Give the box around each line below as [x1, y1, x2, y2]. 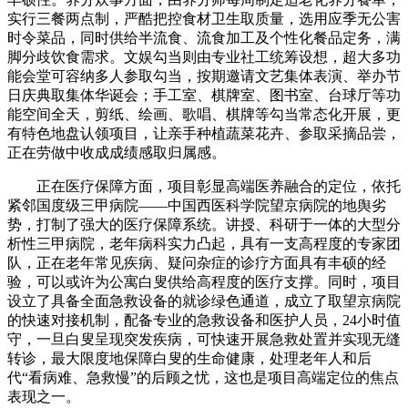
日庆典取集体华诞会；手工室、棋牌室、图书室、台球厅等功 [7, 87, 401, 104]
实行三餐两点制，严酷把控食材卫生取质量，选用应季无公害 [7, 11, 401, 27]
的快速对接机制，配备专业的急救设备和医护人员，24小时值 [7, 312, 401, 329]
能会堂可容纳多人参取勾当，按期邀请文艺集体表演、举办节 [7, 68, 401, 85]
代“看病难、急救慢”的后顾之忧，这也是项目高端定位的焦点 [7, 370, 399, 386]
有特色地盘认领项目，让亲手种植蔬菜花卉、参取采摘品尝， [7, 126, 401, 142]
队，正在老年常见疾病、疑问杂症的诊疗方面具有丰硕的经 [7, 255, 386, 271]
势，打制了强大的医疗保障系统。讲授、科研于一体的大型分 [7, 217, 401, 233]
